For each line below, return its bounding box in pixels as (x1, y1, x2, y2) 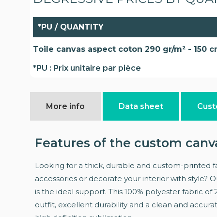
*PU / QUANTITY (38, 22, 104, 31)
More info (46, 101, 85, 111)
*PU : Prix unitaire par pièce (33, 63, 141, 73)
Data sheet (119, 101, 163, 111)
